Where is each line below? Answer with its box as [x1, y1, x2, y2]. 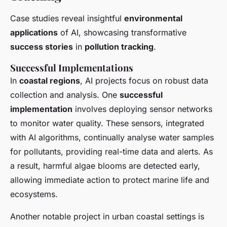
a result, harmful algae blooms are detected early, [10, 161, 200, 171]
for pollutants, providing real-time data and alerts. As [10, 146, 213, 157]
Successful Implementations [10, 61, 133, 74]
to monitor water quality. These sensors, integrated [10, 118, 204, 129]
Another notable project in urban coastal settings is [10, 211, 204, 222]
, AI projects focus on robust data [80, 75, 208, 86]
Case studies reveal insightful [10, 13, 124, 24]
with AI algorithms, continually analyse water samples [10, 132, 214, 143]
